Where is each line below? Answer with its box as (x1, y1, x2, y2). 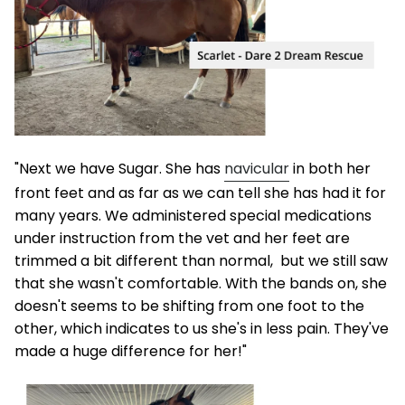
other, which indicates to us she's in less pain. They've (14, 317, 389, 339)
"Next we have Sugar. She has (14, 157, 224, 179)
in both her (289, 157, 371, 179)
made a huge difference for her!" (14, 340, 247, 362)
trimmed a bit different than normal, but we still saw (14, 250, 388, 271)
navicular (224, 157, 289, 179)
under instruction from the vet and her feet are (14, 227, 350, 249)
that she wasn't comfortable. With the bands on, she (14, 272, 387, 294)
